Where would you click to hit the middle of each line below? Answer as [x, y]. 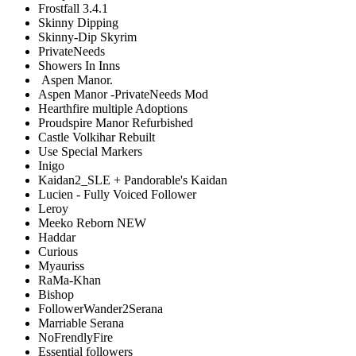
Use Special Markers [90, 151]
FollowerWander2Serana [101, 308]
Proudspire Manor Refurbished [116, 122]
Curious [58, 251]
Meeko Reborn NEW [92, 222]
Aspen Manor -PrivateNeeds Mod [123, 94]
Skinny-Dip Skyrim [87, 37]
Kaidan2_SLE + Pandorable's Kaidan [133, 180]
